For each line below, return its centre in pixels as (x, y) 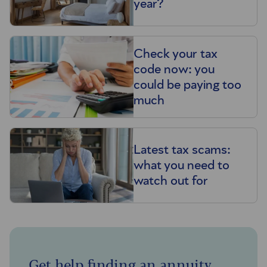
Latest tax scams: (182, 150)
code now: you (174, 69)
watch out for (171, 181)
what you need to (181, 165)
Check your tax (176, 53)
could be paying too (187, 84)
